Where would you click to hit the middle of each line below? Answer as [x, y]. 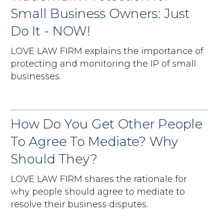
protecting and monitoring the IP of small [104, 64]
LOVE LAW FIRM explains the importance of [107, 51]
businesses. [36, 76]
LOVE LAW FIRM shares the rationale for [99, 179]
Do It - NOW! [51, 31]
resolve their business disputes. [80, 204]
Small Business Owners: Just [100, 13]
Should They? [54, 159]
